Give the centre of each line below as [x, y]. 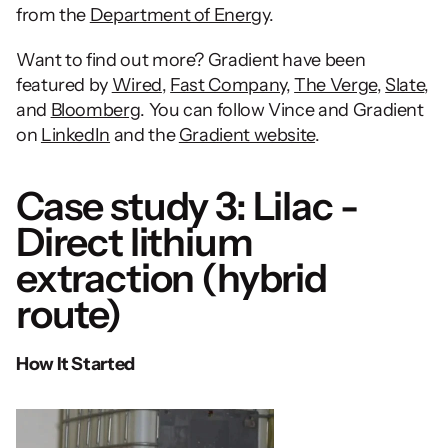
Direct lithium [134, 241]
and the [144, 134]
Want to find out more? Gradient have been [191, 59]
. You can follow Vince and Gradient [282, 109]
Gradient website [247, 134]
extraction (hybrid [171, 277]
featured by [64, 84]
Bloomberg [95, 109]
